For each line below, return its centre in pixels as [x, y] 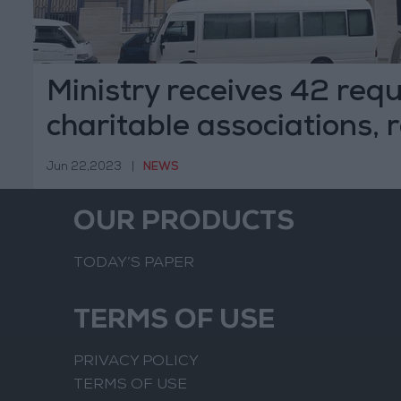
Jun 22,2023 [84, 167]
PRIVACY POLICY [136, 363]
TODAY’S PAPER [134, 264]
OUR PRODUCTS [184, 224]
